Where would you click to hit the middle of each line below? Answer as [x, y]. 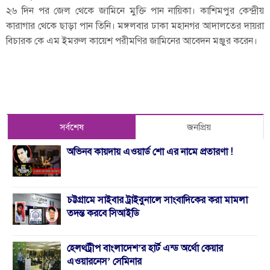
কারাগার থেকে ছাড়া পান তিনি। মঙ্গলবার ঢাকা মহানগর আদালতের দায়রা [135, 26]
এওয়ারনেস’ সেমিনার [104, 261]
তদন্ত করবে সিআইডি [103, 213]
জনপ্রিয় [199, 127]
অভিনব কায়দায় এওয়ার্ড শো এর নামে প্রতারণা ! [150, 152]
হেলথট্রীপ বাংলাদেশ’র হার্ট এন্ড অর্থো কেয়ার [145, 248]
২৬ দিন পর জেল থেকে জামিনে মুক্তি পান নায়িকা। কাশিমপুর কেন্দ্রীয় [135, 11]
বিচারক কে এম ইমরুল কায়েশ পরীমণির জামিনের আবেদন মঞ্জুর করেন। [132, 41]
